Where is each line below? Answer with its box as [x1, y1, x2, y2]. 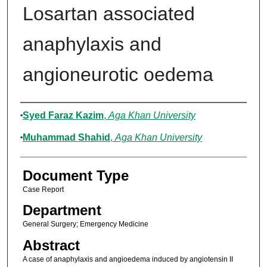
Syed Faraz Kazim [22, 110, 104, 121]
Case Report [22, 185, 64, 194]
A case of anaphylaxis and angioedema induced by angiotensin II [22, 254, 233, 263]
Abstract [22, 237, 80, 253]
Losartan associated [22, 3, 195, 25]
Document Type [22, 167, 129, 184]
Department [22, 202, 101, 219]
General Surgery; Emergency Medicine [22, 220, 148, 229]
